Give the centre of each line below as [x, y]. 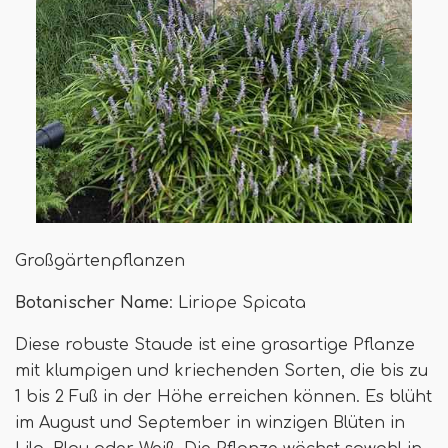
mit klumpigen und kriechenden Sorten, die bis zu [221, 370]
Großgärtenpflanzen [100, 260]
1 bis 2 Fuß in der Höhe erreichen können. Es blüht [223, 396]
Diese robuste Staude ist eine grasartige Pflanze [215, 344]
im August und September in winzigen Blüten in [210, 422]
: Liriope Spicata [237, 302]
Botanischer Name [92, 302]
